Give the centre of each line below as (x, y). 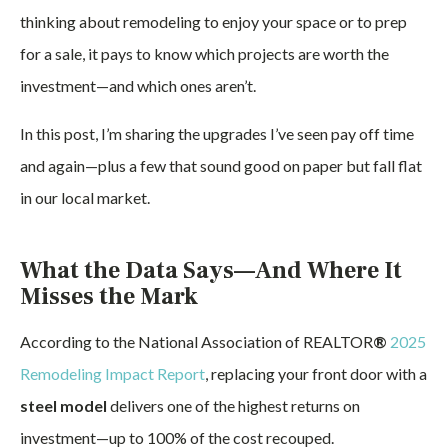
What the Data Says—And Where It (211, 270)
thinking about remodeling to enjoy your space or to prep (213, 21)
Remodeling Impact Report (112, 373)
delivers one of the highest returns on (233, 405)
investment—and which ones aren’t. (138, 85)
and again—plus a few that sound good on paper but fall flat (221, 165)
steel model (63, 405)
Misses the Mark (109, 296)
